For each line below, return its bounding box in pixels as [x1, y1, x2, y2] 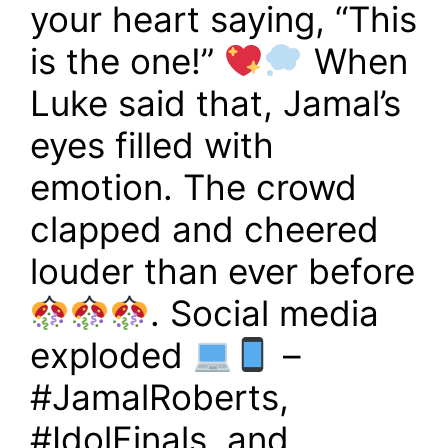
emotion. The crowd [30, 166, 357, 208]
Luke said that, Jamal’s [30, 82, 401, 124]
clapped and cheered [30, 208, 379, 250]
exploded [30, 334, 193, 376]
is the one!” [30, 40, 224, 82]
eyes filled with [30, 124, 274, 166]
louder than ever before [30, 250, 415, 292]
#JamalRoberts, [30, 376, 289, 418]
